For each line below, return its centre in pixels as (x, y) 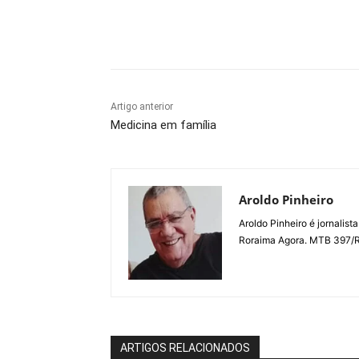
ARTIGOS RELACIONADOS (185, 348)
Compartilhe (176, 30)
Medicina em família (163, 125)
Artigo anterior (142, 107)
